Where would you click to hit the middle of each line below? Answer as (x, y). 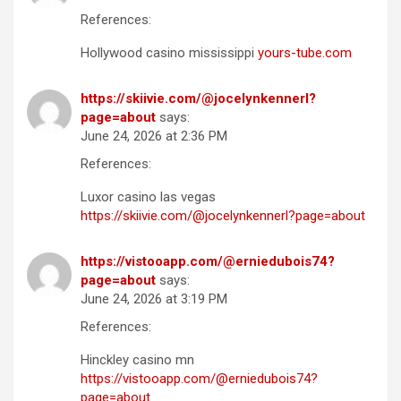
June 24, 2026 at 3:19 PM (154, 299)
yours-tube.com (305, 53)
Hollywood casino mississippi (169, 53)
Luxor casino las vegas (148, 197)
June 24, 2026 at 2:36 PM (154, 137)
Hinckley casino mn (137, 360)
